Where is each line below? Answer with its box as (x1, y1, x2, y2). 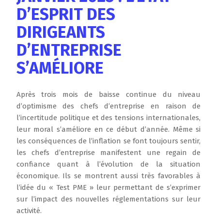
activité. (16, 206, 42, 215)
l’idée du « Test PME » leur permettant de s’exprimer (16, 183, 201, 192)
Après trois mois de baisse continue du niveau (16, 90, 201, 99)
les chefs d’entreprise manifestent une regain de (16, 148, 201, 157)
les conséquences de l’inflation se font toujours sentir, (16, 137, 201, 145)
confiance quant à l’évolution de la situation (16, 160, 201, 169)
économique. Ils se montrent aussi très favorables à (16, 171, 201, 180)
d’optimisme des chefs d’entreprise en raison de (16, 102, 201, 110)
